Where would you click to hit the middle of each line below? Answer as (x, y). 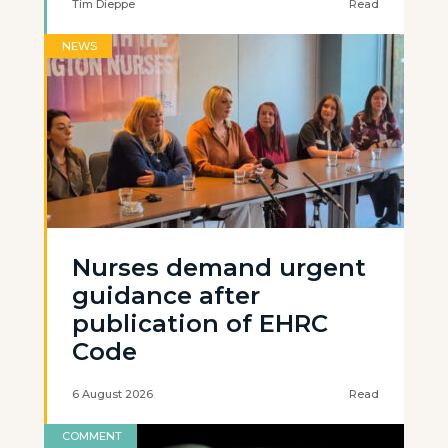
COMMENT (92, 436)
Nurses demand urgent (219, 267)
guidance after (166, 295)
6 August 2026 (112, 394)
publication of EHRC (200, 323)
